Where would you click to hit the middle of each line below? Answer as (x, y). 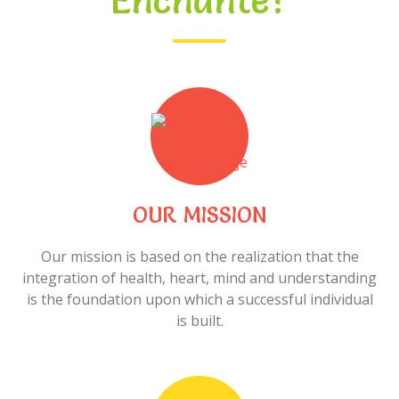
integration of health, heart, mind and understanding (199, 278)
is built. (199, 321)
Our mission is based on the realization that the (199, 256)
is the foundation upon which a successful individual (199, 299)
